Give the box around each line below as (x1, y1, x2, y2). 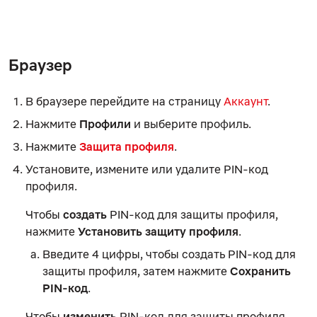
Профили (79, 116, 131, 131)
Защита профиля (79, 139, 174, 154)
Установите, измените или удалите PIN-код (25, 161, 268, 176)
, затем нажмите (137, 263, 230, 278)
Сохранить (230, 263, 291, 278)
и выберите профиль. (131, 116, 251, 131)
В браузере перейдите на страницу (25, 93, 224, 108)
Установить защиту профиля (78, 224, 238, 238)
